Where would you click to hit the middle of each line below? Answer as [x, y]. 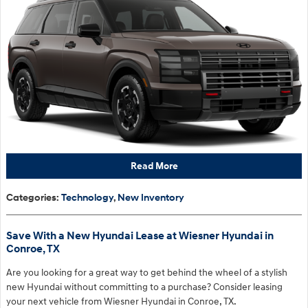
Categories [31, 198]
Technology [87, 198]
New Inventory [151, 198]
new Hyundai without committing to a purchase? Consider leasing [144, 287]
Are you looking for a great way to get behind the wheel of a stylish [147, 273]
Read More [154, 166]
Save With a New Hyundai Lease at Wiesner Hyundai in [140, 236]
